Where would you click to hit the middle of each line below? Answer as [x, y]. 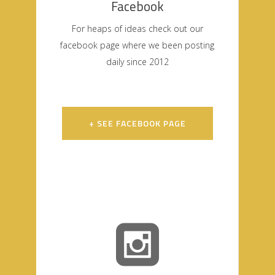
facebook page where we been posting [137, 45]
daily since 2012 [137, 62]
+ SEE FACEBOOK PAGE [137, 123]
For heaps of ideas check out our [137, 29]
